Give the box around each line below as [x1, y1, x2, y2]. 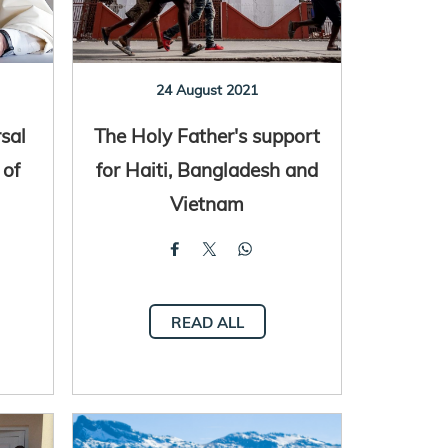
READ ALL [170, 312, 244, 332]
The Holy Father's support [94, 122, 321, 148]
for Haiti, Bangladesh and [96, 156, 319, 182]
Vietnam [170, 190, 245, 216]
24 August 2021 [156, 80, 259, 99]
